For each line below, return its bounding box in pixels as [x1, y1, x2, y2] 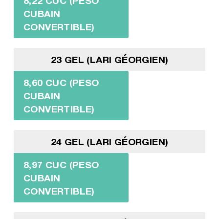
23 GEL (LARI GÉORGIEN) [50, 53, 169, 65]
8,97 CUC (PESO [23, 158, 99, 170]
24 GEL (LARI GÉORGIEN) [50, 135, 169, 147]
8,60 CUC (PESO [23, 76, 99, 88]
